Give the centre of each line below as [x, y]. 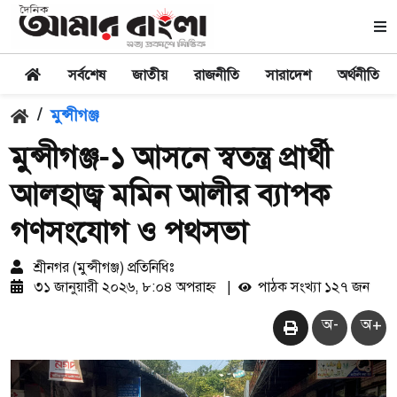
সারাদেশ [288, 75]
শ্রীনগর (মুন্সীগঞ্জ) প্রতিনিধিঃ [102, 268]
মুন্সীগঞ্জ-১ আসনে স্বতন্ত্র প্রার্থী [171, 158]
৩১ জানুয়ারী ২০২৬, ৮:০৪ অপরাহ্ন [125, 287]
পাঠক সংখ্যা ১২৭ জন [312, 287]
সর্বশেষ [87, 75]
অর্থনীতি [358, 75]
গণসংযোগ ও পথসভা [129, 232]
